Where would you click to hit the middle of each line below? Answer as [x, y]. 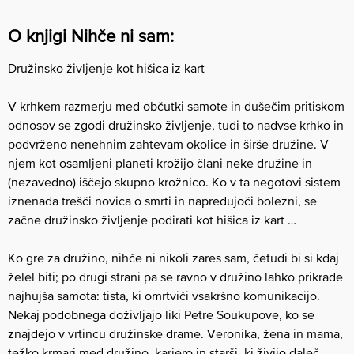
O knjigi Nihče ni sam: [91, 36]
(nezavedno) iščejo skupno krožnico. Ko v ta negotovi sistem [174, 181]
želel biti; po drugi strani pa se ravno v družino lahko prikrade [175, 276]
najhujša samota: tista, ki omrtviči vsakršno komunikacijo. [164, 295]
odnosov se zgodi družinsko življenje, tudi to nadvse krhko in [176, 124]
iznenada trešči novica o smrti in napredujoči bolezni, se [162, 200]
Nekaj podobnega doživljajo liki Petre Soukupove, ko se [161, 314]
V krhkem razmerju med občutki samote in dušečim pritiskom [176, 105]
